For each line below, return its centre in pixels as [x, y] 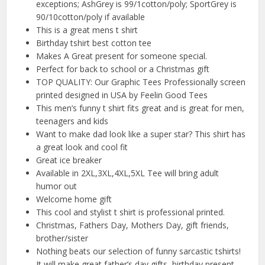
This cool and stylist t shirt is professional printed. [131, 212]
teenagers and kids [72, 121]
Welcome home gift [74, 199]
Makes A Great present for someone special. [122, 56]
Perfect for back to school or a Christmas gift [123, 69]
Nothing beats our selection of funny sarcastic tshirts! [139, 251]
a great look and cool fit [82, 147]
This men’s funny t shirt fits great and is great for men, [140, 108]
